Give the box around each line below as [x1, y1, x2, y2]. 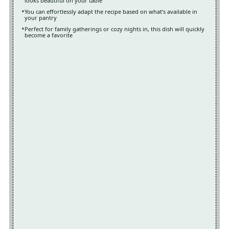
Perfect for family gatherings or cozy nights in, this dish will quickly [24, 25, 204, 33]
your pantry [24, 14, 57, 22]
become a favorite [24, 31, 73, 39]
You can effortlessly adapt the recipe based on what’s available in [24, 8, 197, 16]
